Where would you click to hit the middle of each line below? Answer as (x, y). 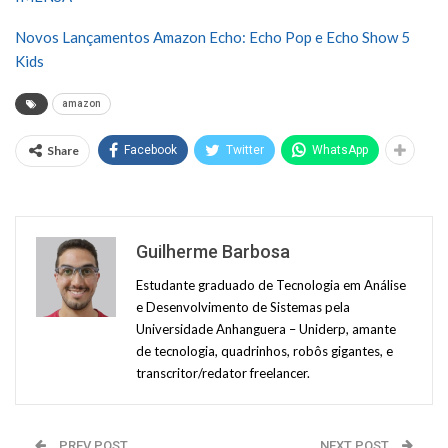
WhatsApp (340, 149)
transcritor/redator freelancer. (223, 372)
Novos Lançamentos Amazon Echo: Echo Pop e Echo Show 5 (212, 36)
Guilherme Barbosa (213, 251)
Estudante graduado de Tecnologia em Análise (271, 284)
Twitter (245, 149)
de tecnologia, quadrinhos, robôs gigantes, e (264, 350)
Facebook (150, 149)
